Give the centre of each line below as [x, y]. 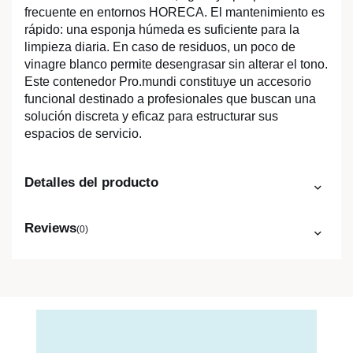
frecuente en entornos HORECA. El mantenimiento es [175, 13]
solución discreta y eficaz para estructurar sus [151, 117]
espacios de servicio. [83, 134]
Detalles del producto [91, 183]
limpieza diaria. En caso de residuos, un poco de [160, 47]
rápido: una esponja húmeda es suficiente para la [162, 30]
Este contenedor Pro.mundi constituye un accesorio [168, 82]
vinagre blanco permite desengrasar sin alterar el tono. [176, 65]
